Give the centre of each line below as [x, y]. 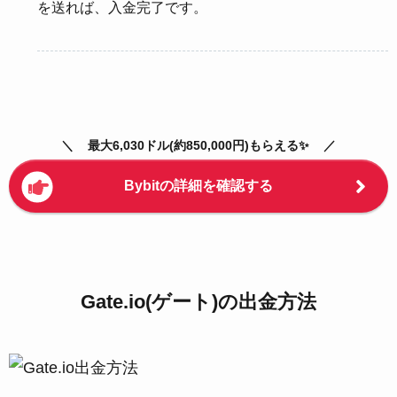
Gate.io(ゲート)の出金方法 [198, 303]
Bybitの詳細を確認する [198, 186]
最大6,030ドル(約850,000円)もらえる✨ [198, 146]
